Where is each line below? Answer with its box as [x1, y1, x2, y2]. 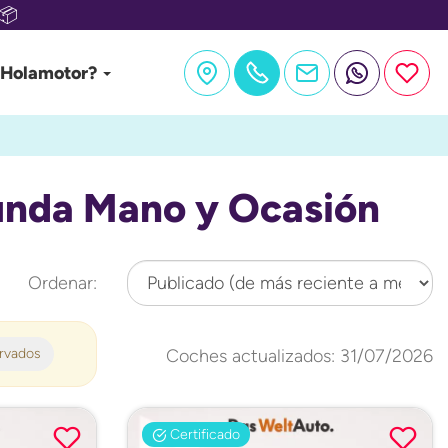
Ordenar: [28, 271, 97, 294]
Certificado [166, 425, 240, 443]
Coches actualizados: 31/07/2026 [166, 345, 433, 367]
